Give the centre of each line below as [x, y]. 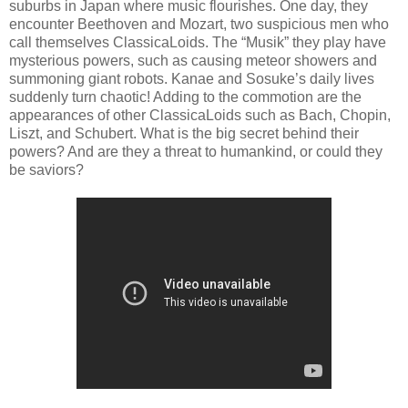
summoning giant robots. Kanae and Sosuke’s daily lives [192, 78]
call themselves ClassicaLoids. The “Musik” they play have [198, 42]
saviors [52, 169]
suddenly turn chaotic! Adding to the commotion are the [185, 97]
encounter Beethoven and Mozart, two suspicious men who [199, 24]
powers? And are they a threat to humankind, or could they [196, 151]
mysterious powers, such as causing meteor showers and [193, 60]
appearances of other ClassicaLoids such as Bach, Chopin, [200, 115]
